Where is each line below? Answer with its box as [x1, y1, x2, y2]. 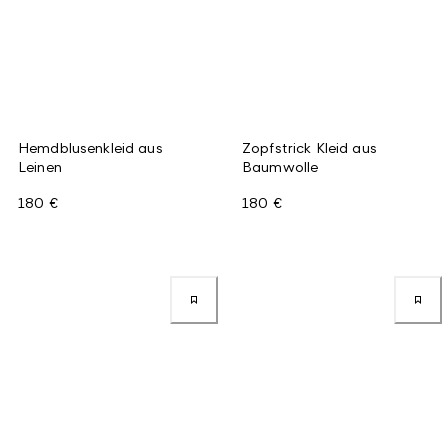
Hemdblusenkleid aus [18, 138, 163, 156]
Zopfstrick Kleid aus [242, 138, 377, 156]
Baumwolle [242, 157, 319, 175]
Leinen [18, 157, 62, 175]
